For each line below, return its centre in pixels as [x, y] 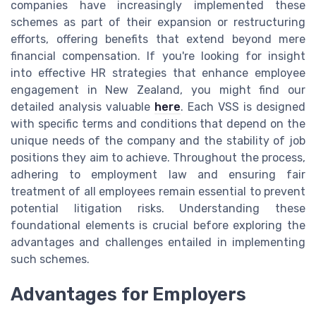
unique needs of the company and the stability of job [158, 141]
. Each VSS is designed [243, 107]
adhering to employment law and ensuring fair [158, 175]
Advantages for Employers [128, 294]
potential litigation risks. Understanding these [158, 209]
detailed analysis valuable [83, 107]
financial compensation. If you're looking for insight [158, 56]
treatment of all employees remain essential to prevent [158, 192]
